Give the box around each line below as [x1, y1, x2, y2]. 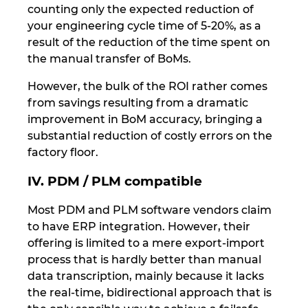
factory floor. [27, 145, 98, 159]
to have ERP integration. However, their [27, 219, 250, 233]
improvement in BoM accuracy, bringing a [27, 112, 263, 126]
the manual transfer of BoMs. [27, 52, 191, 65]
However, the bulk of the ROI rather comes [27, 79, 267, 93]
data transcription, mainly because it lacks [27, 269, 264, 283]
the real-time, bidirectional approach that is [27, 285, 272, 299]
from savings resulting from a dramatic [27, 96, 248, 109]
